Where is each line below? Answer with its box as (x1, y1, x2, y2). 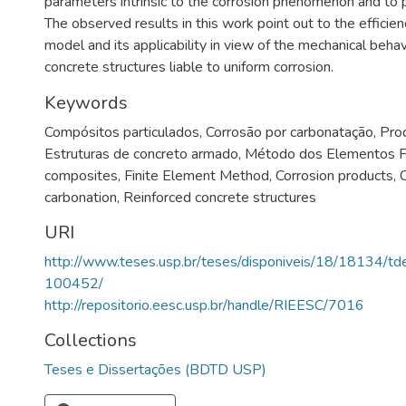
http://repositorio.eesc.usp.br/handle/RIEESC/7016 (44, 295, 364, 315)
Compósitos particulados (44, 122, 199, 142)
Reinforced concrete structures (123, 188, 316, 208)
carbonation (44, 188, 117, 208)
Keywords (44, 91, 128, 115)
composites (44, 166, 118, 186)
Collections (44, 328, 137, 353)
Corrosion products (275, 166, 393, 186)
